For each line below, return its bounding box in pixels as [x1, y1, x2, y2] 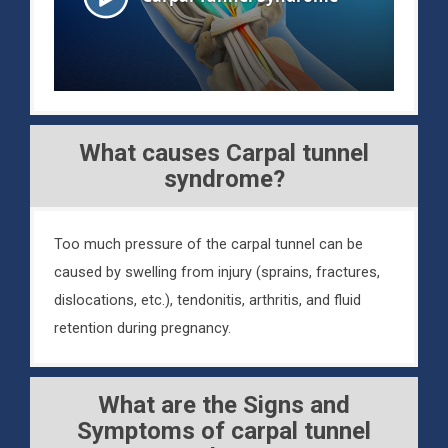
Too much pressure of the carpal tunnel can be [54, 236, 363, 254]
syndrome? [163, 165, 285, 194]
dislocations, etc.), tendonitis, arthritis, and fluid [54, 292, 361, 310]
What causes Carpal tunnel [79, 139, 369, 168]
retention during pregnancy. [54, 320, 231, 338]
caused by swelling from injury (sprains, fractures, [54, 264, 380, 282]
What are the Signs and [98, 391, 350, 420]
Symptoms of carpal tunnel [77, 417, 371, 446]
